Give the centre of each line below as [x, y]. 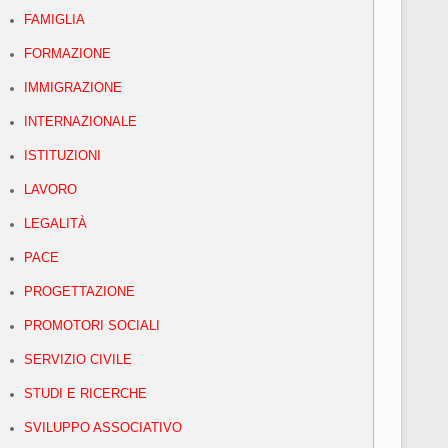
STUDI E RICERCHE [85, 394]
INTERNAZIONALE [80, 122]
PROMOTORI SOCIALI [92, 326]
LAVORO [50, 190]
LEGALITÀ [55, 224]
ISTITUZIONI [62, 156]
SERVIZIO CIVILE [78, 360]
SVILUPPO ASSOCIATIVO [103, 428]
